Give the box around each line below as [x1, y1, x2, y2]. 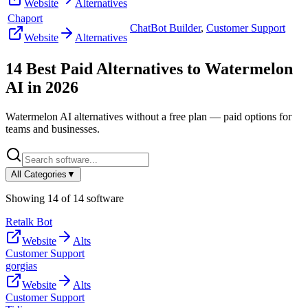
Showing [5, 192, 47, 204]
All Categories [11, 168, 67, 179]
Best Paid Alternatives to [22, 59, 205, 78]
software [84, 192, 124, 204]
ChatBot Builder [130, 21, 201, 34]
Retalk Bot [5, 215, 52, 228]
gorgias [5, 259, 37, 272]
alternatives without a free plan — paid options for [71, 110, 291, 122]
